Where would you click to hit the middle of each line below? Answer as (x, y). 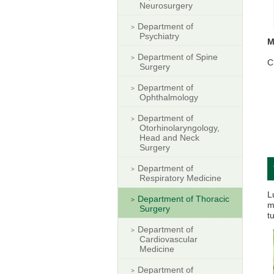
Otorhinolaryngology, (180, 128)
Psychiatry (159, 36)
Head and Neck (169, 137)
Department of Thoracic (183, 198)
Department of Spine (178, 57)
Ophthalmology (169, 97)
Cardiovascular (168, 239)
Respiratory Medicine (180, 178)
